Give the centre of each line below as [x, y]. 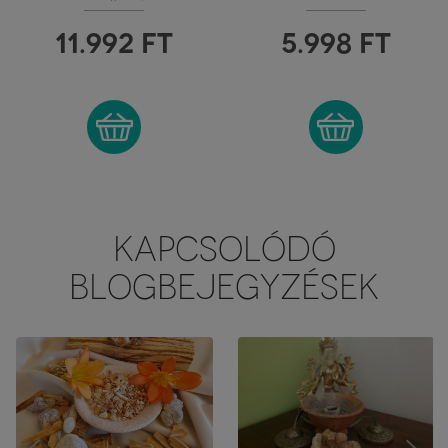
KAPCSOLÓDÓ [224, 248]
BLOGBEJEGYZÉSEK [224, 286]
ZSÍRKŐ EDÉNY [114, 37]
